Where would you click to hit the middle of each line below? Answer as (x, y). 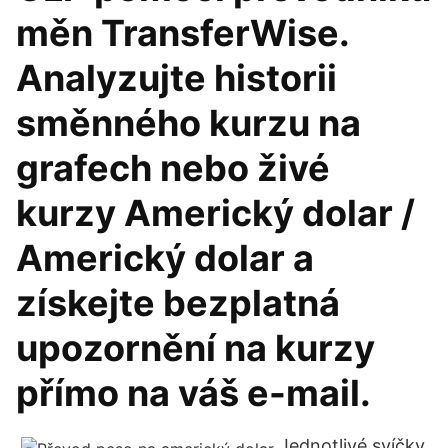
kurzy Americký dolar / (215, 213)
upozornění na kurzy (195, 348)
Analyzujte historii (176, 78)
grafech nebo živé (173, 168)
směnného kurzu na (188, 123)
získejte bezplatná (178, 303)
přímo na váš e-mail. (193, 393)
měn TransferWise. (182, 33)
